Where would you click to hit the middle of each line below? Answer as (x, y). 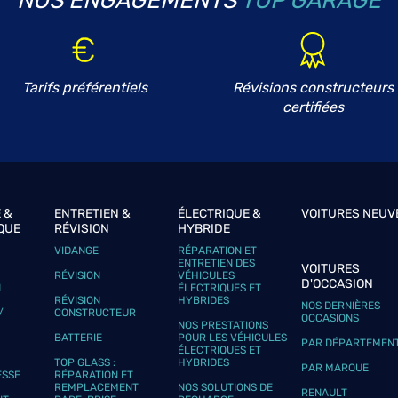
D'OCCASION (337, 284)
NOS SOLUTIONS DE (226, 387)
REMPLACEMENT (97, 387)
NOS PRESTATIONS (223, 325)
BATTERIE (79, 338)
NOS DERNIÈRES (340, 306)
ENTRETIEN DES (217, 263)
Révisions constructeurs (314, 88)
